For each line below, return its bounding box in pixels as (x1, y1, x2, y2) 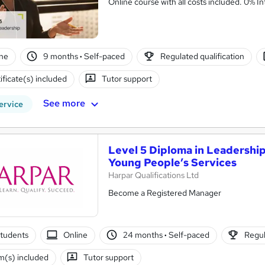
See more (43, 97, 85, 110)
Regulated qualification (160, 51, 244, 62)
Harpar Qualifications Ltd (108, 169, 199, 180)
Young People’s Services (108, 155, 237, 169)
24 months (122, 230, 164, 241)
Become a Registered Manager (108, 187, 221, 198)
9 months (43, 51, 80, 62)
